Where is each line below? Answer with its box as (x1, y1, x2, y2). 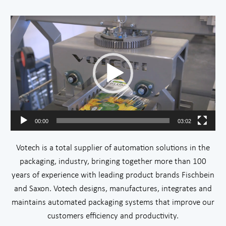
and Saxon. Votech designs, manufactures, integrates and (14, 185, 212, 194)
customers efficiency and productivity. (47, 212, 179, 221)
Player (10, 31, 32, 40)
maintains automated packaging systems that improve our (12, 198, 214, 207)
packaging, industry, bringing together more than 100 (20, 157, 206, 166)
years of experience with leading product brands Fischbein (12, 171, 214, 180)
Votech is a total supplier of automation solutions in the (16, 144, 210, 153)
